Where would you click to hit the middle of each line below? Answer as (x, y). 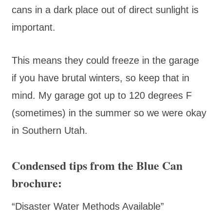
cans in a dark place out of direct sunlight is (105, 9)
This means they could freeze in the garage (105, 60)
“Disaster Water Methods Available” (88, 206)
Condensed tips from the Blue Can (97, 165)
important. (34, 27)
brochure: (37, 182)
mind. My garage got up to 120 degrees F (102, 95)
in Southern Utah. (50, 130)
